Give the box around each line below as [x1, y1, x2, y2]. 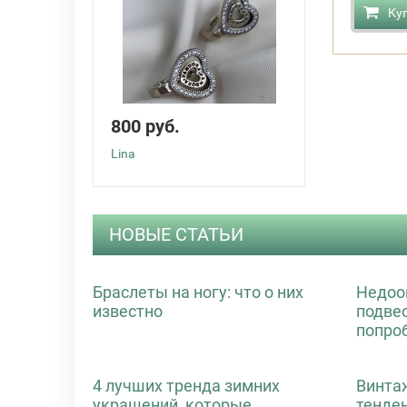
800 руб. [111, 114, 180, 137]
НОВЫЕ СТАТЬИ [109, 223, 243, 245]
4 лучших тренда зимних [93, 375, 280, 395]
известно [93, 301, 163, 321]
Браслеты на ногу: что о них [93, 282, 303, 302]
